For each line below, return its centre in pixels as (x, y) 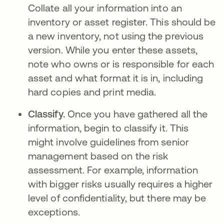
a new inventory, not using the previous (116, 36)
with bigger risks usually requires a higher (120, 184)
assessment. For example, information (113, 170)
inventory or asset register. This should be (122, 22)
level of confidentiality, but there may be (117, 198)
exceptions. (54, 212)
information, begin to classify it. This (108, 128)
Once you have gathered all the (137, 114)
